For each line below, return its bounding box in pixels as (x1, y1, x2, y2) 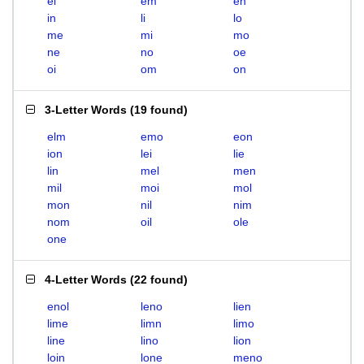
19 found (134, 103, 184, 116)
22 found (134, 273, 184, 286)
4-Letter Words (45, 273, 127, 286)
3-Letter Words (45, 103, 127, 116)
